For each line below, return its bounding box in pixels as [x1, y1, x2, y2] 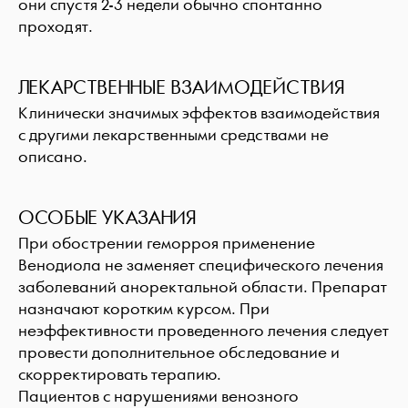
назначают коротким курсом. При [18, 300, 270, 319]
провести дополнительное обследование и [18, 343, 340, 362]
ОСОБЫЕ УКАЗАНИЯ [18, 207, 197, 229]
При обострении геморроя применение [18, 234, 315, 253]
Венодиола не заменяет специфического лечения [18, 256, 383, 275]
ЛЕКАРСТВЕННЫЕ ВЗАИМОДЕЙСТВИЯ [18, 76, 345, 99]
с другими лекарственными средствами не [18, 126, 329, 145]
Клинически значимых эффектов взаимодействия [18, 104, 380, 123]
